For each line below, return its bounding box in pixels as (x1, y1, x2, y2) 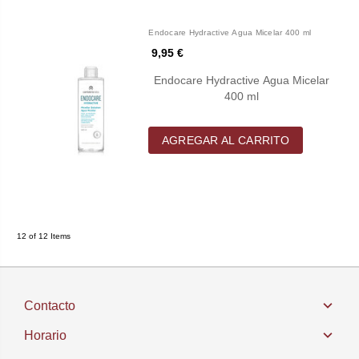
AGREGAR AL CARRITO (162, 133, 290, 147)
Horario (24, 329, 67, 343)
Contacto (24, 299, 75, 313)
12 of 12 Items (16, 231, 71, 240)
